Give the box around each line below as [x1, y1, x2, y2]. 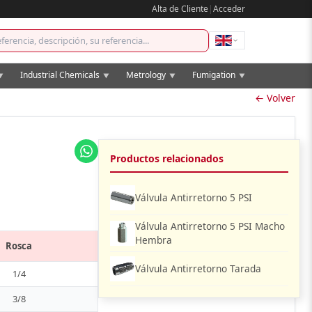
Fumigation [192, 69, 237, 81]
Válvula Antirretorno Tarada [135, 262, 261, 275]
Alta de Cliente [152, 3, 208, 15]
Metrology [126, 69, 168, 81]
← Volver [255, 91, 295, 104]
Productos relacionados [110, 152, 224, 165]
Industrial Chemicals [20, 69, 102, 81]
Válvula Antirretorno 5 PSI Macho [135, 219, 285, 233]
